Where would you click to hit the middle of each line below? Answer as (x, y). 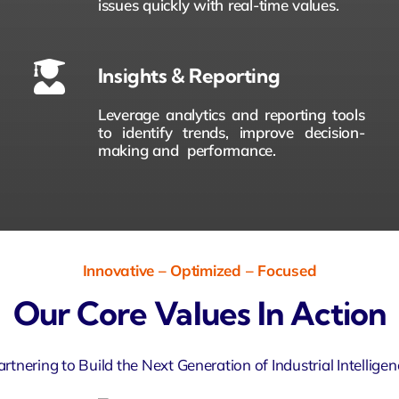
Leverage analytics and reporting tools (231, 114)
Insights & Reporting (189, 75)
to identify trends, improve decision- (231, 132)
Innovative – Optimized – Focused (199, 270)
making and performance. (187, 150)
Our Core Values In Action (199, 313)
